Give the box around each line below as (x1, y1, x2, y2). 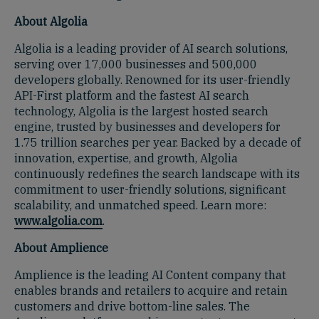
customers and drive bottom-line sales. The (14, 298, 250, 313)
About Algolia (14, 14, 88, 28)
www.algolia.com (14, 213, 103, 228)
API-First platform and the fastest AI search (14, 88, 249, 103)
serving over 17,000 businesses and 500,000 (14, 56, 257, 71)
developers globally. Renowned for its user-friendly (14, 72, 291, 87)
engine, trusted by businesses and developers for (14, 119, 281, 134)
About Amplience (14, 240, 108, 255)
